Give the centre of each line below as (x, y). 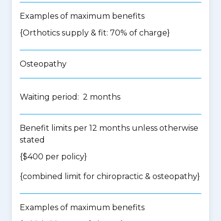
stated (32, 140)
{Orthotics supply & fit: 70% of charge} (95, 33)
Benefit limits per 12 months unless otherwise (109, 128)
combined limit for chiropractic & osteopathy (110, 176)
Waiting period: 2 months (70, 97)
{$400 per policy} (53, 157)
